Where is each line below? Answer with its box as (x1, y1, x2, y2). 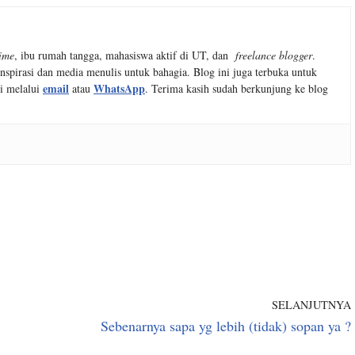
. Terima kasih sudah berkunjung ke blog (145, 81, 328, 96)
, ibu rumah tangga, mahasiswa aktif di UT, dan (14, 48, 235, 63)
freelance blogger (235, 48, 312, 63)
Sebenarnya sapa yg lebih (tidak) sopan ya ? (101, 316, 351, 335)
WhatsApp (94, 80, 145, 97)
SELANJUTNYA (272, 297, 351, 312)
